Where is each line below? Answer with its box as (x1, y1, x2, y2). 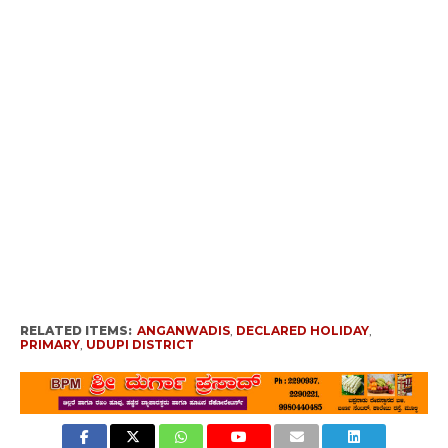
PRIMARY (19, 337, 80, 353)
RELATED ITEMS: (19, 323, 132, 339)
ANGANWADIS (136, 323, 230, 339)
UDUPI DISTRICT (85, 337, 194, 353)
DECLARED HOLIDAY (235, 323, 369, 339)
